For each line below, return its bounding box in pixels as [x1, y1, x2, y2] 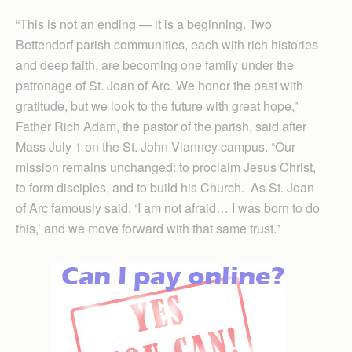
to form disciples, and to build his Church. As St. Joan [16, 178, 314, 196]
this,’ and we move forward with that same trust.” [16, 218, 280, 237]
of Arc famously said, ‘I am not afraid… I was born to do [16, 198, 320, 217]
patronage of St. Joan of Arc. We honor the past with [16, 75, 303, 94]
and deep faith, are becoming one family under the [16, 55, 294, 74]
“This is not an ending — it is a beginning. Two [16, 14, 272, 33]
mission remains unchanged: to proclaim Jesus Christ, [16, 157, 316, 176]
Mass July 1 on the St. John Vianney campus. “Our [16, 137, 295, 156]
